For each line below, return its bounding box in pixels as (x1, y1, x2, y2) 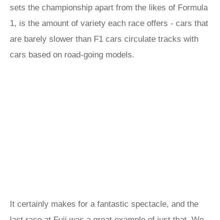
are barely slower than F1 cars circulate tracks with (10, 34, 198, 44)
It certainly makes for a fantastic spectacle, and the (10, 199, 198, 209)
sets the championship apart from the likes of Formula (10, 3, 208, 12)
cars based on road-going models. (10, 50, 135, 59)
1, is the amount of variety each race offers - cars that (10, 19, 208, 28)
